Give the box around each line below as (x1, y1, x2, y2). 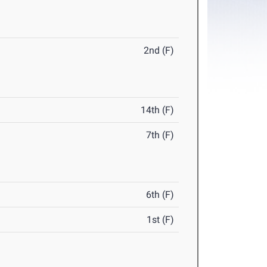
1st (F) (147, 214, 175, 226)
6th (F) (146, 189, 175, 201)
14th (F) (141, 104, 175, 116)
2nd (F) (144, 45, 175, 57)
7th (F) (146, 129, 175, 141)
